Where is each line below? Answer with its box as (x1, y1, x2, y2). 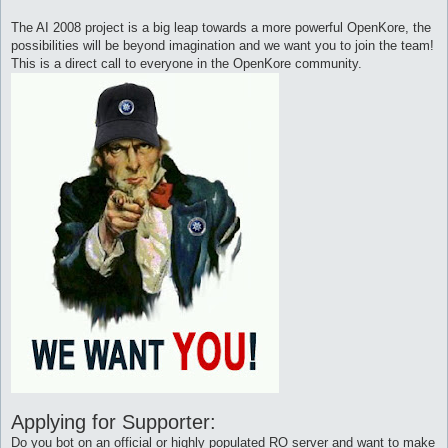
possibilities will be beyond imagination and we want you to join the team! (11, 37, 434, 53)
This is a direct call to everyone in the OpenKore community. (11, 55, 362, 71)
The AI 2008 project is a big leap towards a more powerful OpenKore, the (11, 19, 431, 35)
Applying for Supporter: (11, 410, 216, 433)
